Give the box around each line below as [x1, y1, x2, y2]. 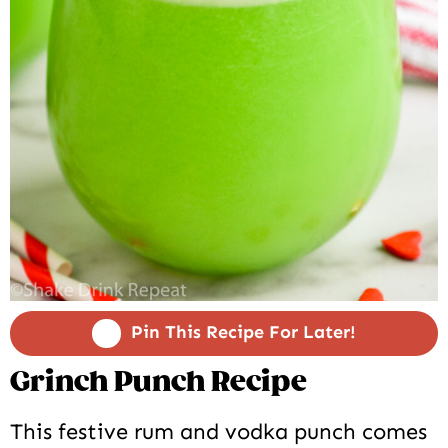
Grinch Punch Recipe [10, 366, 307, 400]
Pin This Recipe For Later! [131, 321, 356, 344]
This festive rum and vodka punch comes [10, 418, 427, 446]
